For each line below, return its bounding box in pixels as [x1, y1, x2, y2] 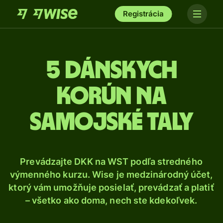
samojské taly [29, 110, 194, 135]
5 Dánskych [46, 58, 177, 83]
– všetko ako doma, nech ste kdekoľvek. [25, 195, 198, 206]
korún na [56, 84, 167, 109]
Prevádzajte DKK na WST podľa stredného [20, 156, 203, 167]
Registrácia [123, 9, 164, 18]
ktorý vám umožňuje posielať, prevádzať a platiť [8, 182, 214, 193]
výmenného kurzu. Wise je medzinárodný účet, [9, 169, 213, 180]
